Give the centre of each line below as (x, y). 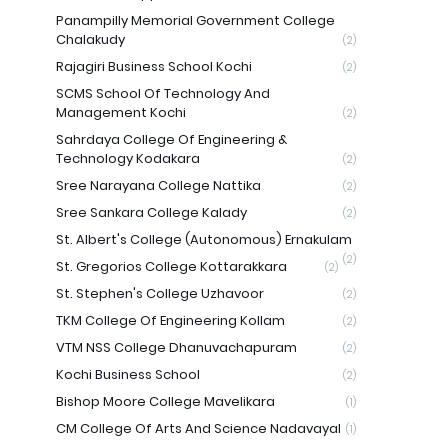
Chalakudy (90, 39)
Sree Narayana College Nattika (158, 185)
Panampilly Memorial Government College (195, 20)
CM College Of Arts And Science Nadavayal (198, 428)
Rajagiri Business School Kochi (154, 66)
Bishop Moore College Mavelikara (165, 401)
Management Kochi (121, 112)
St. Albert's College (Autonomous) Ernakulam (204, 239)
